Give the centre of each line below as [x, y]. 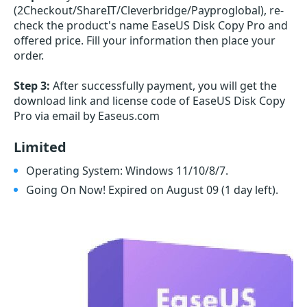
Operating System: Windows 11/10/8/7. [127, 171]
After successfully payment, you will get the [163, 86]
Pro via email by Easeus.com [87, 116]
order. [29, 56]
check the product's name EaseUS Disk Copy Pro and [151, 25]
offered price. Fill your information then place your [145, 40]
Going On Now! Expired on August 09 [124, 190]
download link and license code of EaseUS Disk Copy [149, 101]
